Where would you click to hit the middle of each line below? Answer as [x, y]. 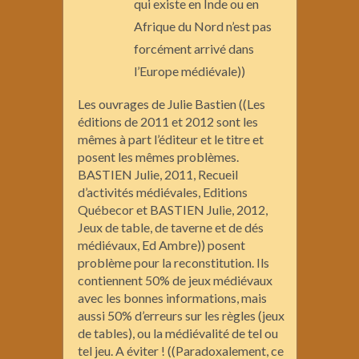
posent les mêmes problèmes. [158, 156]
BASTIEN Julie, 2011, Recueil [158, 174]
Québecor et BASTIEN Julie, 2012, [173, 209]
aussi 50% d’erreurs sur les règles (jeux [181, 315]
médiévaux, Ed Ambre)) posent [161, 244]
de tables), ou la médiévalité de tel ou [178, 333]
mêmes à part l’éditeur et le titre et [171, 139]
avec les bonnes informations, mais [172, 297]
